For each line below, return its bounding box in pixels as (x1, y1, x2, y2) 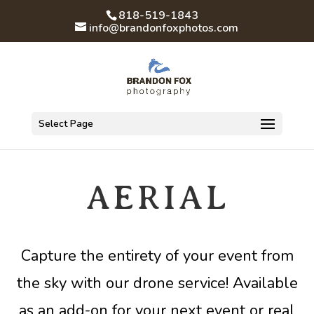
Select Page (38, 117, 93, 130)
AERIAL (86, 179, 228, 217)
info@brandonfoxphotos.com (89, 20, 239, 36)
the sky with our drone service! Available (16, 273, 298, 294)
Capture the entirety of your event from (20, 245, 294, 266)
